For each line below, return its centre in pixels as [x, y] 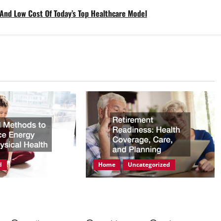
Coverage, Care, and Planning [144, 207]
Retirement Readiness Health [143, 192]
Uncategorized [149, 164]
